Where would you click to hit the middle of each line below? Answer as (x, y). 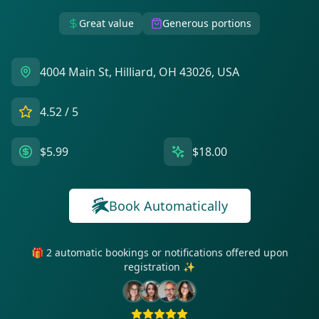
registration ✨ (159, 267)
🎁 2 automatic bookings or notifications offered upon (159, 252)
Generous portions (207, 23)
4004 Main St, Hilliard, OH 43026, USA (140, 72)
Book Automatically (168, 206)
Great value (106, 23)
